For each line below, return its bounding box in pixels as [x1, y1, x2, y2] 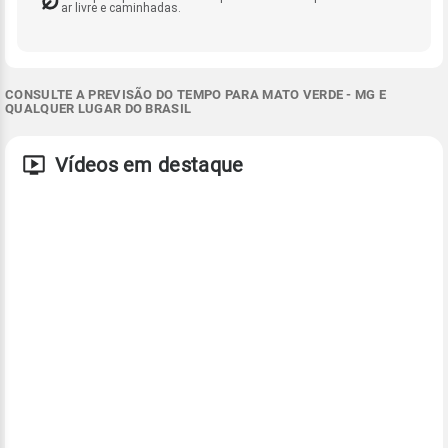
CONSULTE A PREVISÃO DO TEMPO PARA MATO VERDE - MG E [5, 86, 387, 102]
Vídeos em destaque [55, 152, 244, 177]
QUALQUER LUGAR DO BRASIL [5, 100, 192, 116]
